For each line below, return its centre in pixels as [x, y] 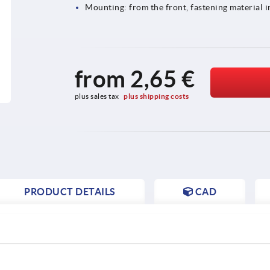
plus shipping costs [156, 96]
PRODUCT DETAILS [70, 191]
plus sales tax [98, 96]
